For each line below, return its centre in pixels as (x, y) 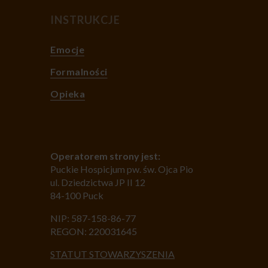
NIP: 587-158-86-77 (93, 218)
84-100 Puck (77, 195)
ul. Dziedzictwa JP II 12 (98, 182)
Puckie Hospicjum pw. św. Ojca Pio (122, 169)
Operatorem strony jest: (105, 156)
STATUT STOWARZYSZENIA (112, 254)
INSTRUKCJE (85, 19)
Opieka (68, 93)
